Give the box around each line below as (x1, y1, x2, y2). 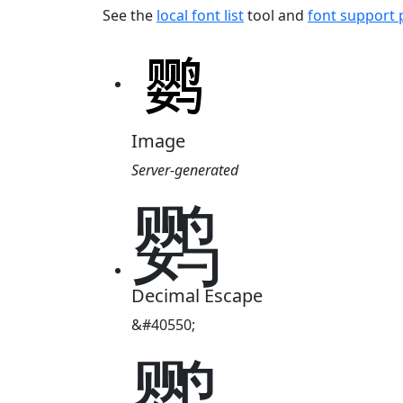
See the (103, 4, 157, 25)
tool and (244, 4, 308, 25)
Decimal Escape (131, 282, 263, 308)
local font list (157, 4, 244, 25)
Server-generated (131, 159, 238, 180)
